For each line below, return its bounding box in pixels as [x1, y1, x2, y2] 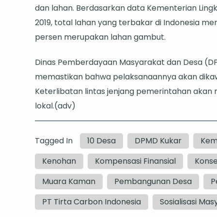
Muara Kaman [42, 175, 95, 187]
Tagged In [35, 135, 73, 146]
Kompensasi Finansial [95, 155, 176, 167]
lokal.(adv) [35, 100, 76, 111]
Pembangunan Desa [114, 175, 192, 187]
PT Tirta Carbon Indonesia [42, 196, 141, 207]
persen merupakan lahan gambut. [35, 31, 166, 43]
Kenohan [42, 155, 76, 167]
